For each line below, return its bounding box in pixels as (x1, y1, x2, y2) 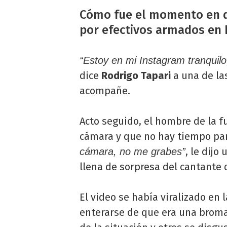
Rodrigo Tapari (101, 69, 173, 82)
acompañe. (80, 85, 130, 97)
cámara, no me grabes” (80, 146, 185, 158)
